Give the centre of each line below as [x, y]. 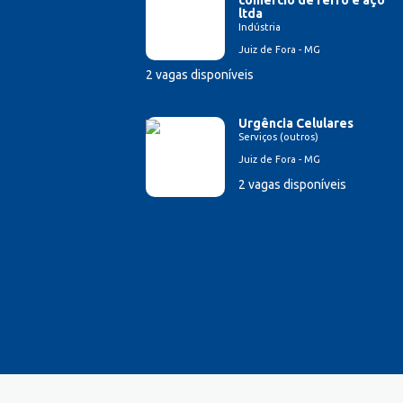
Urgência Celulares [296, 123]
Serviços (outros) [278, 136]
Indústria [260, 27]
